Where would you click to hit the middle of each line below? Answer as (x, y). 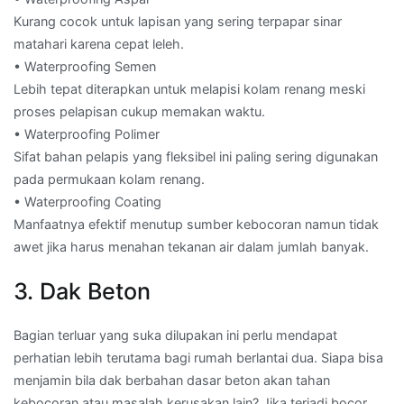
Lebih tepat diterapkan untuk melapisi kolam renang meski (189, 89)
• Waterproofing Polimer (87, 134)
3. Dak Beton (82, 291)
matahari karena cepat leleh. (99, 44)
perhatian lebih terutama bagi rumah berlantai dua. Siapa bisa (198, 357)
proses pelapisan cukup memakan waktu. (139, 112)
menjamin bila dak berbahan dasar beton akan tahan (172, 380)
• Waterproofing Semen (85, 67)
